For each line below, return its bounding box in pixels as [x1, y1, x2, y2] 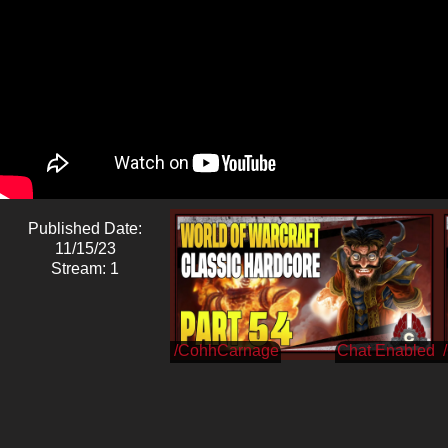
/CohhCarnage [174, 341, 279, 359]
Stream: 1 [51, 259, 119, 277]
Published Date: [28, 219, 142, 237]
